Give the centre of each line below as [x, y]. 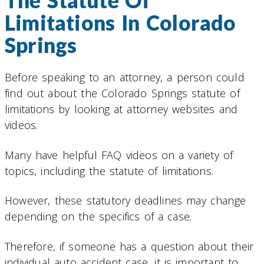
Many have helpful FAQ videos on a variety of [119, 155]
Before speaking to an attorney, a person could [125, 77]
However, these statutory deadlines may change [126, 201]
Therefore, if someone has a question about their [129, 246]
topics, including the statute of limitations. [109, 171]
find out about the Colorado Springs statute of [122, 93]
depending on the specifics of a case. [98, 217]
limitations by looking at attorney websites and [121, 109]
